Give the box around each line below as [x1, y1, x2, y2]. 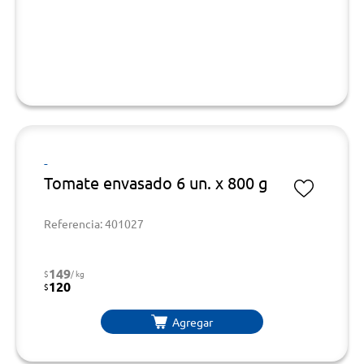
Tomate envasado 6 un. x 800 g [44, 172, 268, 193]
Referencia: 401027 [44, 216, 144, 231]
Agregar [172, 314, 213, 329]
